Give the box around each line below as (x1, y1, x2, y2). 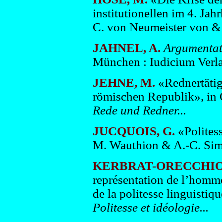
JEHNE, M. (92, 76, 155, 89)
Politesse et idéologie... (92, 201, 209, 214)
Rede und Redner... (92, 104, 186, 117)
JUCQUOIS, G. (92, 124, 175, 138)
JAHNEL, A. (92, 41, 161, 55)
